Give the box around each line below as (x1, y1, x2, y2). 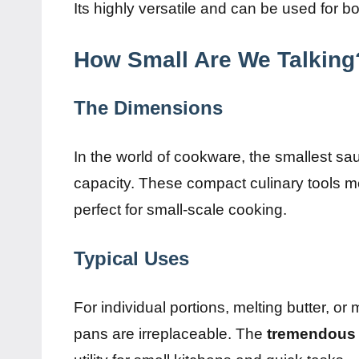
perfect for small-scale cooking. (74, 201, 287, 219)
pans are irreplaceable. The (74, 325, 267, 343)
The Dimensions (74, 97, 223, 119)
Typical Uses (74, 248, 189, 270)
